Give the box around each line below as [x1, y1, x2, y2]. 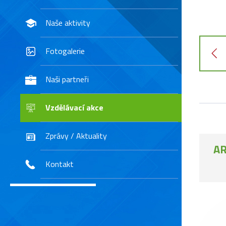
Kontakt [45, 158, 74, 171]
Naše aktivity [45, 17, 90, 29]
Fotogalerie [45, 45, 85, 58]
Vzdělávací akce [45, 101, 103, 114]
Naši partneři [45, 73, 89, 86]
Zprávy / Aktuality [45, 130, 107, 142]
